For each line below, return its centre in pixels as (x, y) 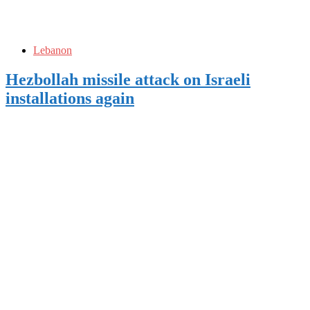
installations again (70, 98)
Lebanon (53, 50)
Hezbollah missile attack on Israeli (128, 79)
